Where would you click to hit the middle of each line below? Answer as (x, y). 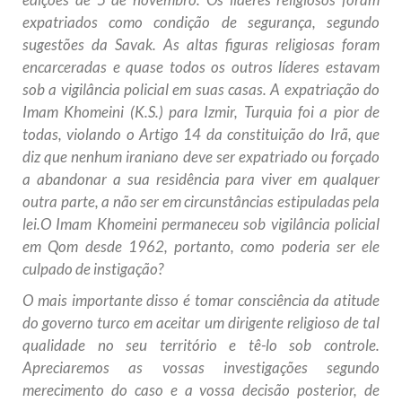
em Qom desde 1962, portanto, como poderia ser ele (201, 247)
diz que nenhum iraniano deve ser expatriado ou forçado (201, 157)
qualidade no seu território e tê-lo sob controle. (201, 345)
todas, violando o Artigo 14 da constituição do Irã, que (201, 135)
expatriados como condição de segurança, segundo (201, 22)
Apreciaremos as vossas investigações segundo (201, 368)
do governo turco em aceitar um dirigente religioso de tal (201, 323)
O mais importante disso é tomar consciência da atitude (201, 301)
